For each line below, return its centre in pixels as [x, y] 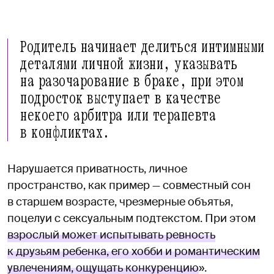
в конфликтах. [65, 132]
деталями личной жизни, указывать [129, 64]
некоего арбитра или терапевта [118, 115]
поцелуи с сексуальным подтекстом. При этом [131, 218]
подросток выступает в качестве [121, 98]
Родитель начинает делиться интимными [143, 47]
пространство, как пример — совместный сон [129, 185]
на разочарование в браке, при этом [132, 81]
